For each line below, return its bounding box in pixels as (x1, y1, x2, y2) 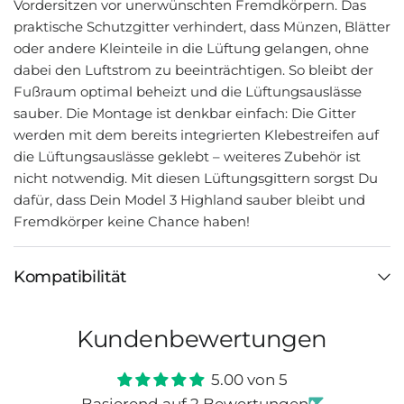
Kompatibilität (14, 267, 126, 287)
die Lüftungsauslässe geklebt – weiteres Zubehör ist (14, 148, 361, 165)
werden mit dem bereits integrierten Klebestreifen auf (14, 126, 379, 143)
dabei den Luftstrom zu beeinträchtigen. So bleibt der (14, 61, 373, 78)
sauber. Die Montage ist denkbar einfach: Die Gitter (14, 105, 356, 122)
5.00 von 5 (210, 371, 288, 389)
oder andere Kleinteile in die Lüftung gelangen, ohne (14, 40, 369, 57)
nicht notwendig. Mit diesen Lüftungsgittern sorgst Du (14, 170, 378, 187)
